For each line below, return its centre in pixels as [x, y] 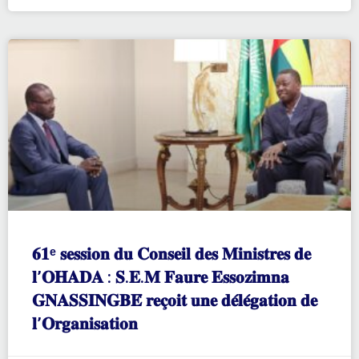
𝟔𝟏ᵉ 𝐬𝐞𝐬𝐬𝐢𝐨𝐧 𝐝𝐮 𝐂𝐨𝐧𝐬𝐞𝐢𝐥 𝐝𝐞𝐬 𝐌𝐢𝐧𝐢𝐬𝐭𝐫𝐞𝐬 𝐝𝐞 [171, 254]
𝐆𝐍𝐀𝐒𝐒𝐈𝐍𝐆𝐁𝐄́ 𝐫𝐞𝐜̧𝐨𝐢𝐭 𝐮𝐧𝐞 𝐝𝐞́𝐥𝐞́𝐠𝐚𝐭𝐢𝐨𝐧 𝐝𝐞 [175, 300]
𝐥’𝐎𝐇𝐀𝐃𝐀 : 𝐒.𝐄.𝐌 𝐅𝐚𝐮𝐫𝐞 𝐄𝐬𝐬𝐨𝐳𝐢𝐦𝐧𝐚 [161, 277]
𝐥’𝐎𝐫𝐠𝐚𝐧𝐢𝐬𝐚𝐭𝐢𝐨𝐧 [85, 323]
